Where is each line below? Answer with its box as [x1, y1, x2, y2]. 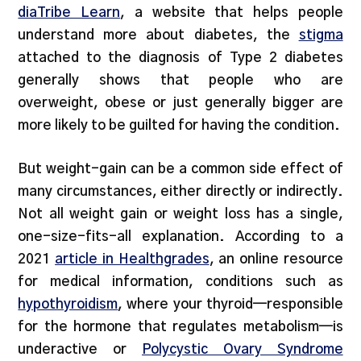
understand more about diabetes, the [18, 28, 299, 43]
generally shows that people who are [18, 73, 343, 88]
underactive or [18, 342, 142, 356]
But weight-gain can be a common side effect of [18, 161, 343, 176]
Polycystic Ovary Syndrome [142, 342, 343, 356]
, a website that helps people [120, 6, 343, 20]
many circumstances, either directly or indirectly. [18, 184, 343, 198]
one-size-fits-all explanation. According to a [18, 229, 343, 243]
